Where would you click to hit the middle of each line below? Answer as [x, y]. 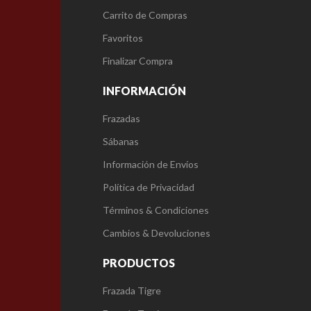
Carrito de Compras [145, 15]
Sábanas [121, 142]
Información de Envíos [151, 165]
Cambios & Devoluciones [157, 233]
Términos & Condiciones [156, 210]
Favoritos [123, 38]
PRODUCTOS [139, 263]
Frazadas [121, 119]
